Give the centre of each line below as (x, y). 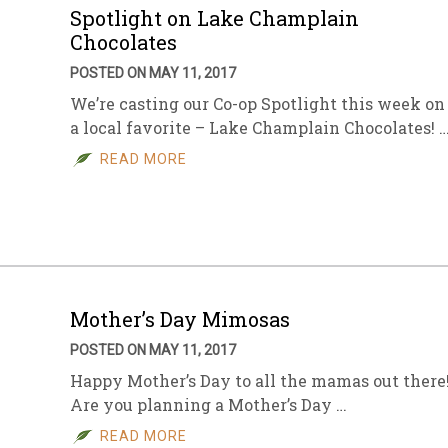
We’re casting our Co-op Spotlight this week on (257, 103)
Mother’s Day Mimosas (180, 319)
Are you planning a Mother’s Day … (208, 404)
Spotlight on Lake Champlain (214, 18)
